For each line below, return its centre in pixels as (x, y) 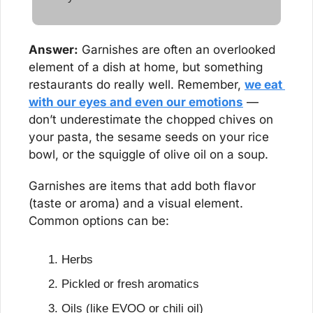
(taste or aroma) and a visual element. (136, 203)
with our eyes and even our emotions (136, 102)
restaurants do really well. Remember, (137, 84)
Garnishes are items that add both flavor (142, 185)
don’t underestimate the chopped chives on (151, 119)
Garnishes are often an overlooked (177, 49)
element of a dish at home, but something (146, 67)
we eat (263, 84)
